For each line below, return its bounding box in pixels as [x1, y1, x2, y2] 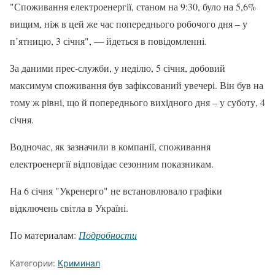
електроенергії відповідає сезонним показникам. [10, 157, 214, 170]
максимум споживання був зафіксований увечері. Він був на [10, 78, 263, 91]
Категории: [10, 257, 58, 268]
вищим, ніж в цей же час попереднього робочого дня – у [10, 17, 247, 30]
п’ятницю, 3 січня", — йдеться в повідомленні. [10, 34, 207, 47]
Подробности [79, 228, 137, 241]
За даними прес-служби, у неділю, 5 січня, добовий [10, 61, 225, 74]
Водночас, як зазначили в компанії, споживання [10, 139, 211, 153]
